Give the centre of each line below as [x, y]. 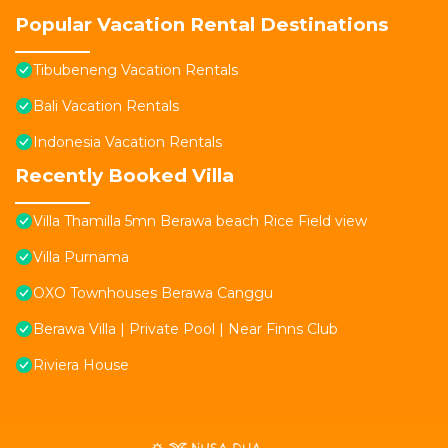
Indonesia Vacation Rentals [127, 142]
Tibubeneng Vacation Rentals [135, 70]
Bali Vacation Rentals [106, 106]
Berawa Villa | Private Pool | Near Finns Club [185, 329]
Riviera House [81, 365]
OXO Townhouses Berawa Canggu [153, 293]
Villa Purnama [81, 257]
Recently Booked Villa [124, 176]
